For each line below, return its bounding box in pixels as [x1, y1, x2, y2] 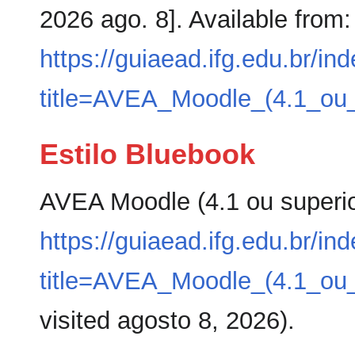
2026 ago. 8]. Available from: [40, 6, 351, 34]
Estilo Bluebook [40, 137, 255, 170]
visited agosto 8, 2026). [40, 306, 295, 334]
